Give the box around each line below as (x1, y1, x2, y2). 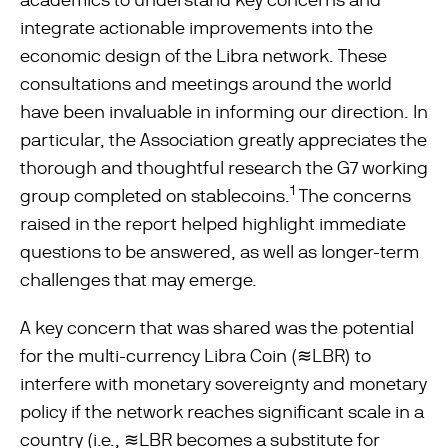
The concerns (295, 185, 411, 206)
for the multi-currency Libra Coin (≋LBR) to (20, 345, 371, 366)
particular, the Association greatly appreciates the (20, 129, 427, 150)
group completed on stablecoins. (20, 185, 290, 206)
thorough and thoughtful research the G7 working (20, 157, 428, 178)
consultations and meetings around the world (20, 73, 392, 94)
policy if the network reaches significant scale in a (20, 401, 424, 422)
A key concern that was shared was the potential (20, 317, 414, 338)
